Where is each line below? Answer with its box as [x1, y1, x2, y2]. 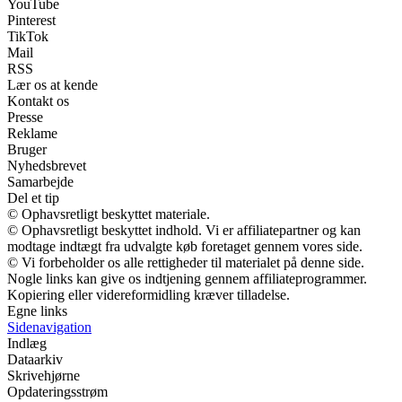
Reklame [7, 125, 57, 141]
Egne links [7, 302, 67, 319]
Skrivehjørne [7, 367, 80, 383]
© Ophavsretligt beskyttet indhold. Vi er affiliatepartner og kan [7, 222, 361, 238]
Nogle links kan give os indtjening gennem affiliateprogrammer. [7, 270, 367, 286]
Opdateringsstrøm [7, 383, 108, 399]
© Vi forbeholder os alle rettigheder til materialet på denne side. [7, 254, 364, 270]
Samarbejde [7, 173, 74, 189]
